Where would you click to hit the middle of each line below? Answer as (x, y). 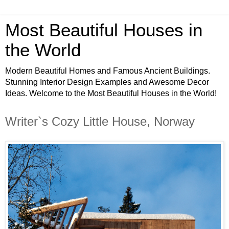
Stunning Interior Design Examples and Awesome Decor (107, 82)
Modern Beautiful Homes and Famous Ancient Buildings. (108, 71)
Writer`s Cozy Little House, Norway (100, 121)
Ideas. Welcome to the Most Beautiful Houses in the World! (111, 93)
